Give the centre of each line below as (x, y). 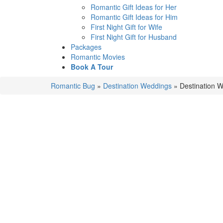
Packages (86, 47)
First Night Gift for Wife (126, 27)
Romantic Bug (73, 86)
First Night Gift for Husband (134, 37)
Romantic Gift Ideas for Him (134, 17)
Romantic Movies (98, 57)
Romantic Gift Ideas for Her (134, 7)
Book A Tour (92, 67)
